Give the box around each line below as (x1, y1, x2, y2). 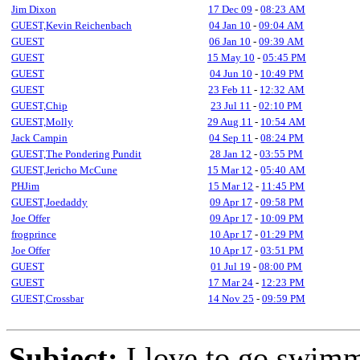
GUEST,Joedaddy (11, 196, 88, 208)
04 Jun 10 (210, 67, 252, 80)
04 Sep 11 (209, 132, 253, 144)
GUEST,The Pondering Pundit (11, 148, 141, 160)
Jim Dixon (11, 3, 56, 15)
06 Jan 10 (209, 35, 252, 47)
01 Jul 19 (211, 260, 252, 272)
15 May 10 (207, 51, 255, 63)
